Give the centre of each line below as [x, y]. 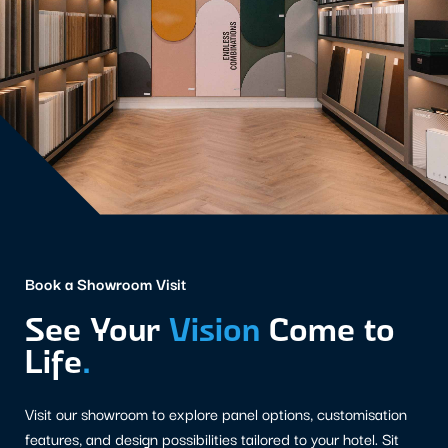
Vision [214, 328]
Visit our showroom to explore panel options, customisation [216, 413]
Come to [327, 328]
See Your [97, 328]
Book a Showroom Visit [105, 283]
